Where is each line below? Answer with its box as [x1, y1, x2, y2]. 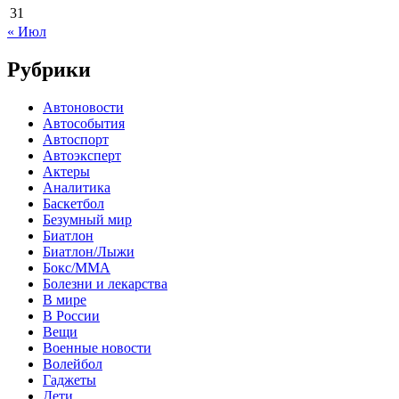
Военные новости [43, 339, 151, 355]
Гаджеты [43, 371, 96, 387]
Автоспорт [43, 131, 109, 147]
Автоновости [43, 99, 124, 115]
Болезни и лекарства [43, 275, 167, 291]
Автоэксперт [43, 147, 121, 163]
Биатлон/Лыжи [43, 243, 134, 259]
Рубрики [7, 57, 91, 81]
